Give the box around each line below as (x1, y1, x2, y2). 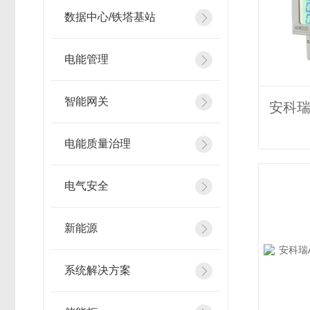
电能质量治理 (64, 138, 131, 149)
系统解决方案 (64, 264, 131, 276)
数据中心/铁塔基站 (64, 11, 156, 23)
